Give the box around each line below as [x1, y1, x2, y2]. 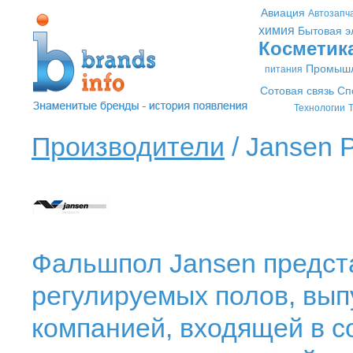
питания [264, 64, 303, 75]
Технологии [293, 102, 345, 113]
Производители [32, 132, 225, 162]
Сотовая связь [260, 84, 334, 97]
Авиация [260, 6, 305, 19]
